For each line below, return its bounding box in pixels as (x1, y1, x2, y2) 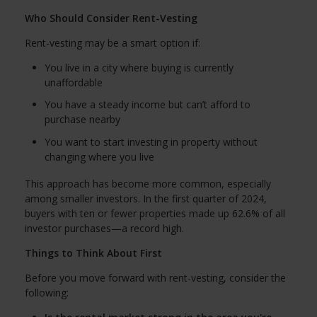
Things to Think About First (25, 246, 162, 260)
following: (25, 285, 69, 299)
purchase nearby (45, 113, 120, 127)
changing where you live (45, 149, 154, 163)
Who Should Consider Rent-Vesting (25, 11, 197, 25)
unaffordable (45, 75, 103, 89)
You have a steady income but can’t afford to (45, 98, 250, 112)
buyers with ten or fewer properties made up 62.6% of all (25, 206, 285, 220)
